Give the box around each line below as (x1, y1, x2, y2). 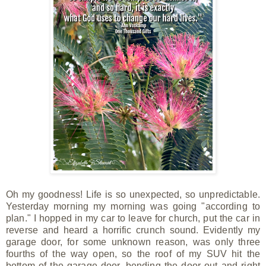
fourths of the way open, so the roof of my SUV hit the (6, 248, 260, 259)
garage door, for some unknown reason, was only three (6, 236, 260, 247)
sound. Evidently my (169, 224, 260, 235)
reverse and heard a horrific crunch (6, 224, 170, 235)
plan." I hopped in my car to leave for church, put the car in (6, 213, 260, 223)
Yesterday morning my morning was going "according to (6, 201, 260, 211)
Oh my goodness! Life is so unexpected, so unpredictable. (6, 189, 260, 199)
